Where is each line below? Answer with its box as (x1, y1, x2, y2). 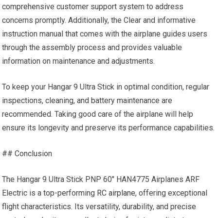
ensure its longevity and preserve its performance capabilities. (2, 123, 215, 132)
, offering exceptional (135, 188, 208, 198)
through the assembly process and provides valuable (2, 43, 182, 52)
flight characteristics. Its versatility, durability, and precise (2, 202, 197, 211)
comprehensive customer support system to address (2, 2, 184, 11)
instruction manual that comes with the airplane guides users (2, 29, 208, 38)
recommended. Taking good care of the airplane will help (2, 109, 194, 119)
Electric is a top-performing (2, 188, 97, 198)
